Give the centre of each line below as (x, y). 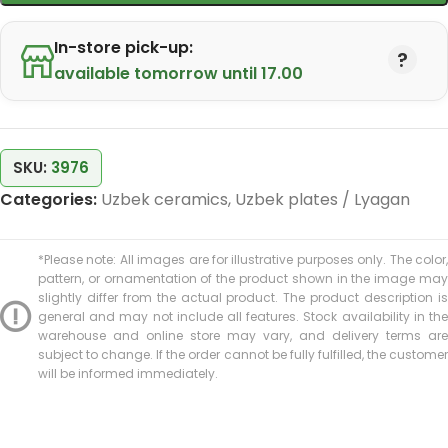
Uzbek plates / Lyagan (322, 199)
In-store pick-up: (123, 47)
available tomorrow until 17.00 (178, 73)
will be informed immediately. (128, 373)
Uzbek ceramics (164, 199)
